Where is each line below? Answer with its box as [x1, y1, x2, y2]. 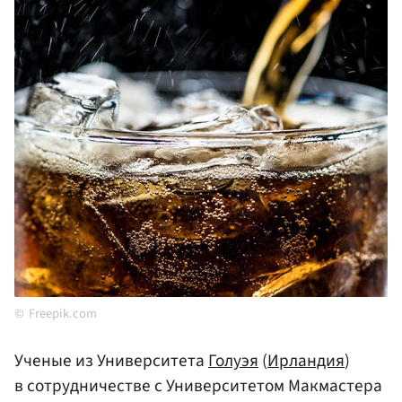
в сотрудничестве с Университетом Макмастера [14, 373, 382, 399]
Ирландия [267, 348, 345, 374]
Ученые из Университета [14, 348, 208, 374]
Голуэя [208, 348, 258, 374]
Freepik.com [29, 304, 97, 324]
